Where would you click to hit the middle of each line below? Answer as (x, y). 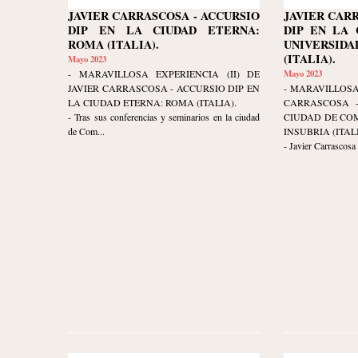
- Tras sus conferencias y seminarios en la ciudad (164, 117)
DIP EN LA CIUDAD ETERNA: (164, 30)
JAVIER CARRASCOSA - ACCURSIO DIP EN (164, 88)
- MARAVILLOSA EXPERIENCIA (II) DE (164, 74)
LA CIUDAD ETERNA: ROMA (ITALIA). (152, 103)
